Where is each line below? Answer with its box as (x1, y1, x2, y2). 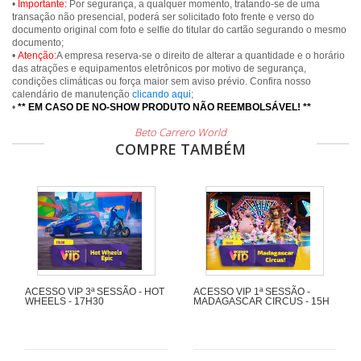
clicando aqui (132, 89, 191, 100)
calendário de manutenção (12, 89, 132, 100)
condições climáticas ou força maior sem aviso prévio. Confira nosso (12, 76, 311, 87)
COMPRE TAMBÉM (115, 139, 246, 159)
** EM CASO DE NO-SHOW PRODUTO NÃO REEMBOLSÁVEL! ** (18, 102, 311, 113)
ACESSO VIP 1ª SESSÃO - (193, 286, 310, 298)
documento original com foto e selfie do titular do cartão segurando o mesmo (12, 24, 346, 35)
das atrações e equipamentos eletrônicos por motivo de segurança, (12, 63, 306, 74)
